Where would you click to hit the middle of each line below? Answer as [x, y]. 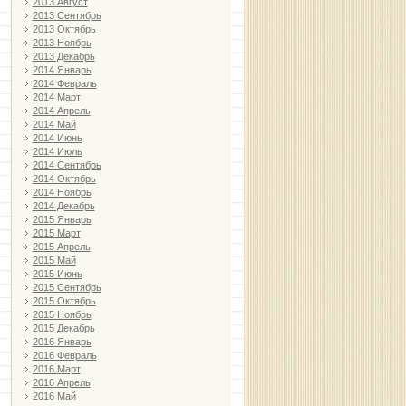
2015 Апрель [61, 247]
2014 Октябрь [64, 179]
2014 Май [54, 125]
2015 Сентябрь [67, 288]
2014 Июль [57, 152]
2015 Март [56, 233]
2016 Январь [62, 342]
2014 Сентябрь [67, 165]
